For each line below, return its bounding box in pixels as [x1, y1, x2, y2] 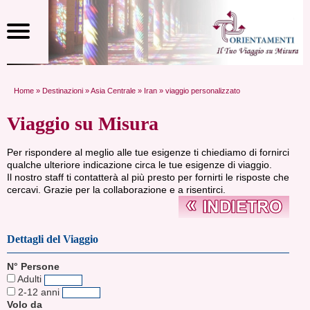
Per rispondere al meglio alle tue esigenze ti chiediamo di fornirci [7, 147, 289, 158]
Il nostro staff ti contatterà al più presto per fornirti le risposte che [7, 172, 289, 183]
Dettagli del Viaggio [7, 233, 98, 246]
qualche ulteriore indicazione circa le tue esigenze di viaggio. [7, 159, 272, 171]
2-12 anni [15, 286, 62, 298]
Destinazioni [42, 86, 83, 95]
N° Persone [7, 261, 60, 273]
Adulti [15, 273, 44, 285]
